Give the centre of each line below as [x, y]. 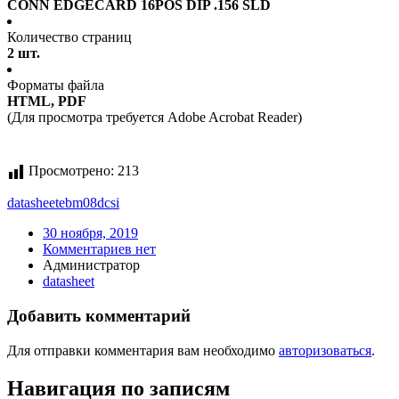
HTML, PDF [47, 102]
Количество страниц [69, 37]
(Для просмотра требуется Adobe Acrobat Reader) [155, 118]
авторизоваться [325, 350]
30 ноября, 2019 [90, 233]
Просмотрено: [71, 171]
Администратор [91, 265]
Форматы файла [56, 85]
